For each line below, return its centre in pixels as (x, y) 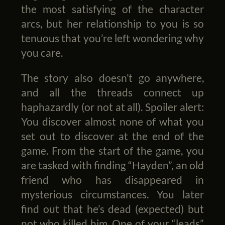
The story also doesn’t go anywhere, (113, 77)
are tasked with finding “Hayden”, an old (113, 165)
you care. (42, 52)
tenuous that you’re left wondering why (113, 38)
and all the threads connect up (113, 92)
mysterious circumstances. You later (113, 194)
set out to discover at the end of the (113, 136)
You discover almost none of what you (113, 121)
